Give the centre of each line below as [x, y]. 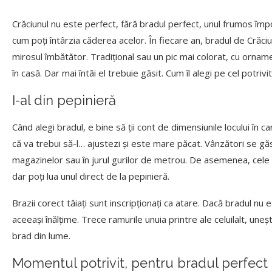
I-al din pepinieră [64, 100]
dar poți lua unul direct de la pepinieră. [92, 176]
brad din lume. [42, 236]
